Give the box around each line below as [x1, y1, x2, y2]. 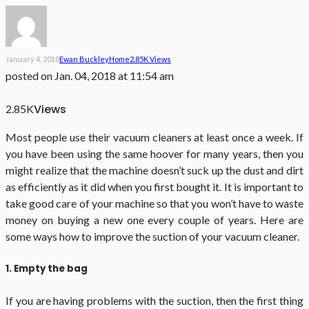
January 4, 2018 [6, 54, 59, 64]
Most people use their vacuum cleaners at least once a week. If [6, 130, 303, 144]
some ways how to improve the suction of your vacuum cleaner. [6, 230, 299, 243]
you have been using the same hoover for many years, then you [6, 147, 303, 161]
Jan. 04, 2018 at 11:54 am [54, 69, 174, 83]
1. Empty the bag [6, 261, 88, 275]
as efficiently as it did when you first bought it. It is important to [6, 180, 303, 194]
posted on [6, 69, 52, 83]
